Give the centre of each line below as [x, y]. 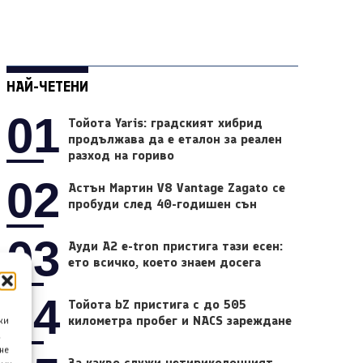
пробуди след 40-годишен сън [163, 204]
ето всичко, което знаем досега [165, 263]
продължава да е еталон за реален [175, 139]
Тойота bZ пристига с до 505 [158, 305]
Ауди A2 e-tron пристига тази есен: [176, 246]
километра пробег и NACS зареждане [180, 321]
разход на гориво [122, 156]
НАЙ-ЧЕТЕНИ [47, 86]
